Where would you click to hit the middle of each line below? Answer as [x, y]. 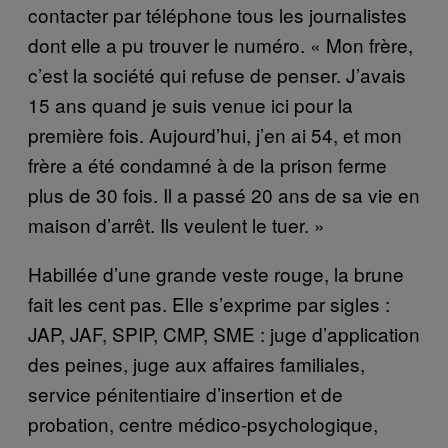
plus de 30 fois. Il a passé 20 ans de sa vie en [224, 195]
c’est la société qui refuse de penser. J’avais [217, 75]
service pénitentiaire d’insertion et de [185, 394]
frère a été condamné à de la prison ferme [207, 165]
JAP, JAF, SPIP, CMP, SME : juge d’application [224, 334]
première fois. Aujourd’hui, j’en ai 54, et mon [215, 135]
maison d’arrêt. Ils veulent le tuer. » [176, 225]
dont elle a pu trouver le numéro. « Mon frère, [220, 45]
